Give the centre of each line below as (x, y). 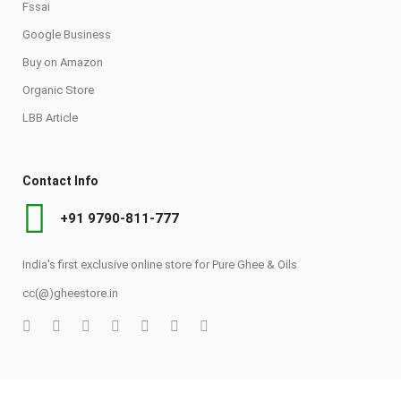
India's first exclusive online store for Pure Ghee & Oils (160, 264)
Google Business (67, 34)
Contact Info (60, 180)
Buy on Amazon (63, 62)
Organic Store (58, 90)
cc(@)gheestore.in (70, 293)
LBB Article (50, 117)
